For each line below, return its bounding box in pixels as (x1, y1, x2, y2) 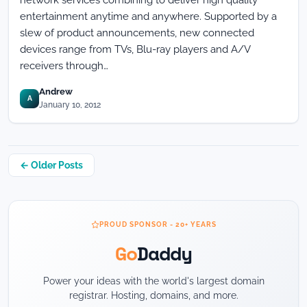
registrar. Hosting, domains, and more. (69, 290, 238, 301)
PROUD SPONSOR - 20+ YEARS (99, 221, 217, 228)
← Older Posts (20, 160, 83, 171)
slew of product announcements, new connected (20, 27, 254, 39)
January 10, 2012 (39, 100, 101, 110)
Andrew (39, 86, 73, 97)
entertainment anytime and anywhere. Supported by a (20, 10, 277, 23)
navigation (8, 175, 87, 195)
